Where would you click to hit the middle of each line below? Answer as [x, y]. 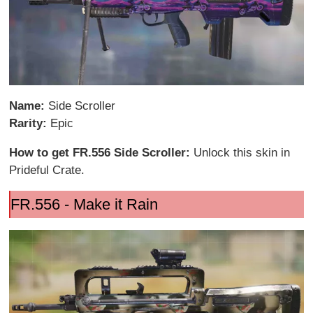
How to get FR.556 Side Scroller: [102, 152]
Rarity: [30, 123]
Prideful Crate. [47, 170]
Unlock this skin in [242, 152]
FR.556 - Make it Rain [84, 204]
